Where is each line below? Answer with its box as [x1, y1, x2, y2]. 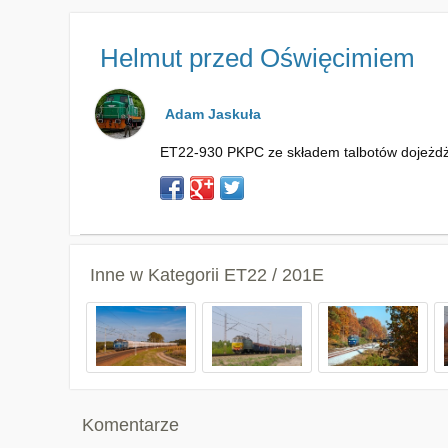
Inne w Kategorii [89, 265, 224, 285]
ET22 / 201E [223, 265, 324, 285]
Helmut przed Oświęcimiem [99, 43, 415, 73]
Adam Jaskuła [164, 106, 261, 122]
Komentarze [81, 415, 179, 435]
